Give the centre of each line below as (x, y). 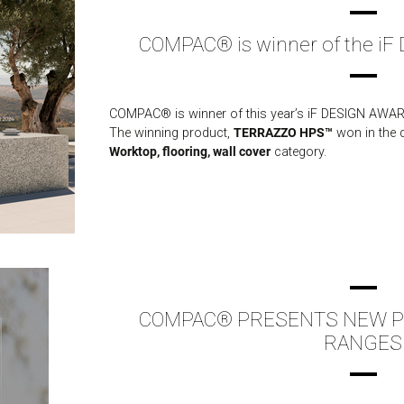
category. (298, 152)
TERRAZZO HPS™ (283, 133)
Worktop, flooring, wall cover (189, 152)
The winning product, (171, 133)
